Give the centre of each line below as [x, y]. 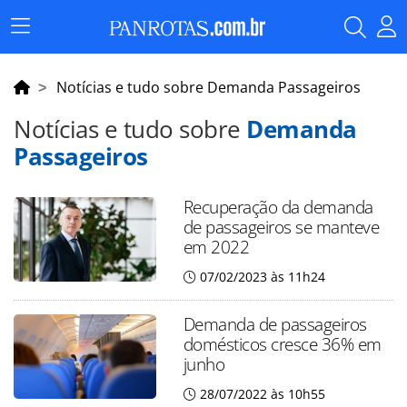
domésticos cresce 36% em [282, 344]
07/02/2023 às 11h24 [262, 277]
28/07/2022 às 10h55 [262, 394]
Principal [46, 52]
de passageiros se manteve [281, 227]
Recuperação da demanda [278, 207]
